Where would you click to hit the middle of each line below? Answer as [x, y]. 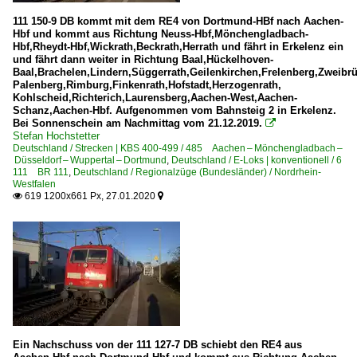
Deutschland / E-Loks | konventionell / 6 [257, 160]
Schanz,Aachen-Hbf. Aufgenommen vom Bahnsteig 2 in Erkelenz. [175, 110]
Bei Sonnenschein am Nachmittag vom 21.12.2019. [137, 123]
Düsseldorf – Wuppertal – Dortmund [90, 160]
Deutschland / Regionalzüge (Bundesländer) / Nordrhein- [197, 172]
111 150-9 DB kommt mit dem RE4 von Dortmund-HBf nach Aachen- [178, 21]
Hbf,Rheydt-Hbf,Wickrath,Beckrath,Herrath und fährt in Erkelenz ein [178, 47]
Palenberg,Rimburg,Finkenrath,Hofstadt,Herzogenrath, [147, 85]
